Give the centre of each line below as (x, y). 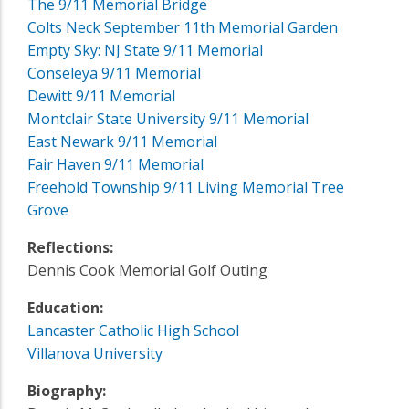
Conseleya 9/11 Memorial (114, 73)
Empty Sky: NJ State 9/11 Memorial (145, 50)
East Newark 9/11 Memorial (122, 141)
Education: (65, 307)
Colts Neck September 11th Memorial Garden (183, 27)
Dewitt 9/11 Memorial (101, 95)
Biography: (67, 390)
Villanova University (95, 353)
